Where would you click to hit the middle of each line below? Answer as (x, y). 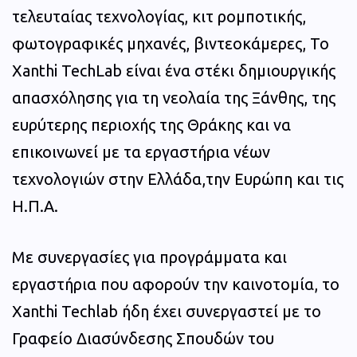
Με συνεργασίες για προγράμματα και (149, 257)
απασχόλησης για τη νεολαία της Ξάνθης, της (174, 97)
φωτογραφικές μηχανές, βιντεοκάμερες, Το (171, 43)
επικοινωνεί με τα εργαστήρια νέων (141, 151)
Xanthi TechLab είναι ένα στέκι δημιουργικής (174, 70)
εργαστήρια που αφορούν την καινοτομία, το (176, 284)
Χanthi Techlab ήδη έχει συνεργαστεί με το (167, 311)
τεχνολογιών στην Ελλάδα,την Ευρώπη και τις (178, 178)
